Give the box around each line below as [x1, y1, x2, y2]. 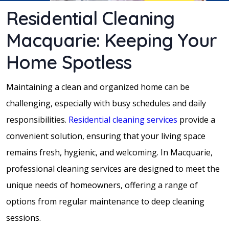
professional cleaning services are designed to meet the [6, 163, 220, 174]
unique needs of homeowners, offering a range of [6, 179, 198, 191]
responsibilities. [6, 113, 68, 125]
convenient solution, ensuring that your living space [6, 130, 205, 142]
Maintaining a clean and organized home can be [6, 81, 190, 93]
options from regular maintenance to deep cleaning [6, 195, 204, 207]
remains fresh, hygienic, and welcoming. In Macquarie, [6, 146, 213, 158]
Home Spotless [6, 50, 132, 74]
